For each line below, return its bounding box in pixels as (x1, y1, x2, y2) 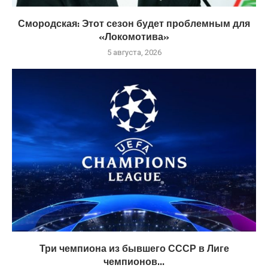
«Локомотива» (99, 29, 169, 44)
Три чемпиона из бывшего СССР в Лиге (39, 240, 229, 255)
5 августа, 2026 (106, 47, 162, 57)
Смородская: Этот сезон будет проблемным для (18, 16, 250, 31)
